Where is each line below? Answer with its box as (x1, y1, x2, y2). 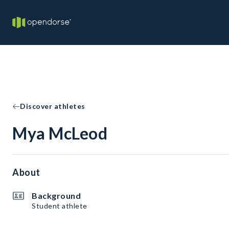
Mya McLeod (12, 123, 107, 143)
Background (32, 191, 81, 200)
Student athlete (32, 201, 87, 210)
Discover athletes (20, 102, 85, 110)
